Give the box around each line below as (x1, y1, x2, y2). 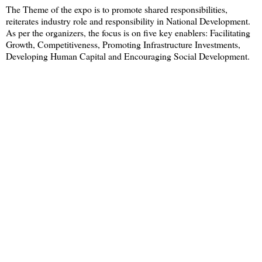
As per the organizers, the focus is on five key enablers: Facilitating (6, 26, 250, 39)
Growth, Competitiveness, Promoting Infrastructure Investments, (6, 38, 240, 51)
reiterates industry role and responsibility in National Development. (6, 15, 250, 27)
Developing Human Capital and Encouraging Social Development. (6, 50, 250, 63)
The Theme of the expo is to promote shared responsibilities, (6, 3, 227, 16)
